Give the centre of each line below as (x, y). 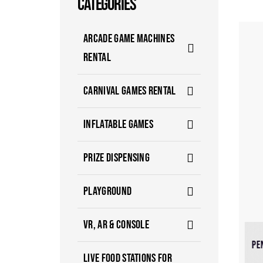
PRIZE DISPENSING (117, 158)
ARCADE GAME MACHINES (129, 38)
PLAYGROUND (108, 191)
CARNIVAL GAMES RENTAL (130, 91)
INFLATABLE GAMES (119, 124)
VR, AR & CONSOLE (117, 225)
